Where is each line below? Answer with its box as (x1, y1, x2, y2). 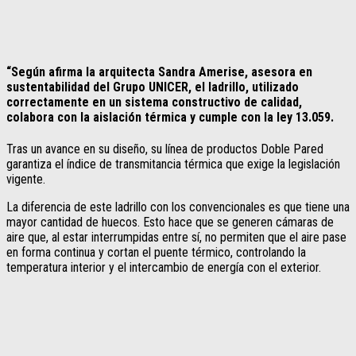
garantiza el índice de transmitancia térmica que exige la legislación (6, 157, 340, 172)
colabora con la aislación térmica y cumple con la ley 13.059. (6, 110, 334, 126)
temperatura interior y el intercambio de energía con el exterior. (6, 260, 321, 276)
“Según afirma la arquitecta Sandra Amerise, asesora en (6, 64, 312, 80)
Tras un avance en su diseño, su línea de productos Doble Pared (6, 141, 323, 157)
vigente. (6, 172, 45, 188)
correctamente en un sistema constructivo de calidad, (6, 95, 302, 110)
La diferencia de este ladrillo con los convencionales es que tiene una (6, 199, 350, 215)
